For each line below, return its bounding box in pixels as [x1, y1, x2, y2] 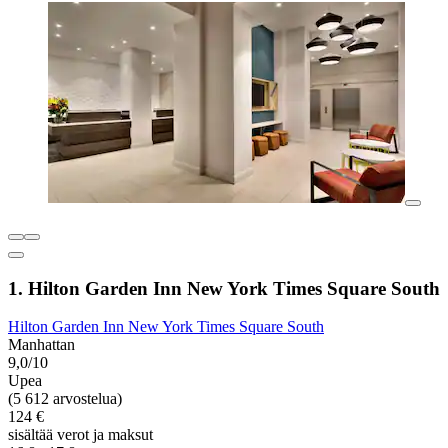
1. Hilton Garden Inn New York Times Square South [8, 277, 440, 299]
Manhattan [8, 336, 75, 354]
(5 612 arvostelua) [8, 390, 122, 408]
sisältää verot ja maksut [8, 426, 153, 444]
